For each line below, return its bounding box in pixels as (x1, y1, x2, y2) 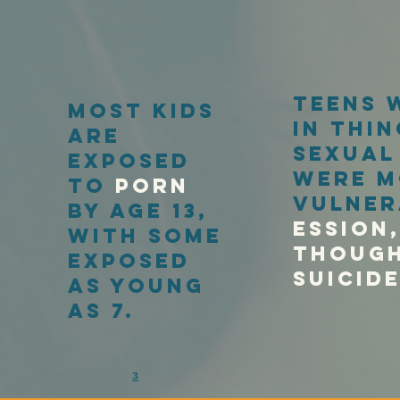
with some (68, 222, 222, 248)
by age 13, (68, 197, 208, 223)
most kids (68, 97, 215, 123)
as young (68, 272, 204, 298)
